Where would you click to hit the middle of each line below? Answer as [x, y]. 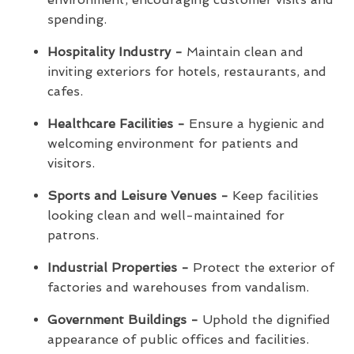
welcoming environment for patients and [173, 143]
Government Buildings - [123, 319]
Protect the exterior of [262, 267]
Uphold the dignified [264, 319]
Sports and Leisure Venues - [138, 195]
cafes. [65, 91]
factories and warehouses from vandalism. [178, 287]
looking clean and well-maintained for [166, 215]
